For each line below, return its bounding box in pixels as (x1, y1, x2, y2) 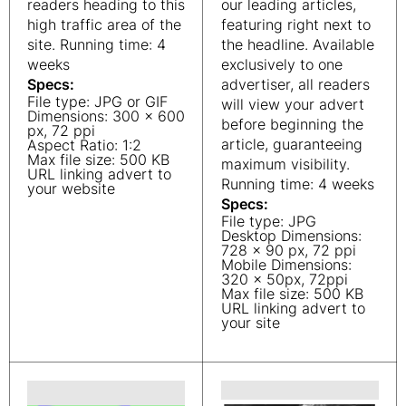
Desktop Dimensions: (221, 227, 362, 245)
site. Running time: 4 (27, 35, 166, 53)
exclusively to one (221, 55, 343, 73)
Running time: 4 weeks (221, 175, 374, 193)
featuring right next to (221, 15, 371, 34)
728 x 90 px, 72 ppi (221, 241, 356, 259)
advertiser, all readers (221, 75, 370, 93)
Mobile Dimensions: (221, 256, 352, 274)
